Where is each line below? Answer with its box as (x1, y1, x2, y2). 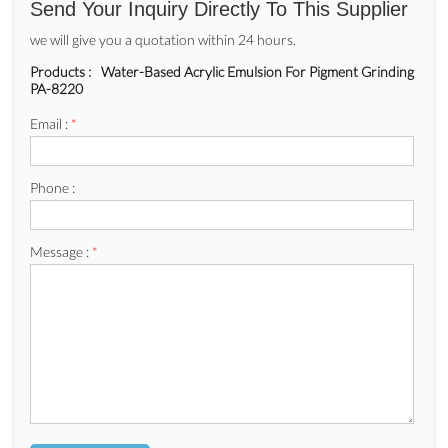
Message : (30, 243, 92, 261)
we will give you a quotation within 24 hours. (30, 31, 296, 49)
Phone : (30, 179, 75, 197)
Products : (30, 63, 91, 81)
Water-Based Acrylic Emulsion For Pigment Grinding (101, 63, 414, 81)
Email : (30, 115, 71, 133)
